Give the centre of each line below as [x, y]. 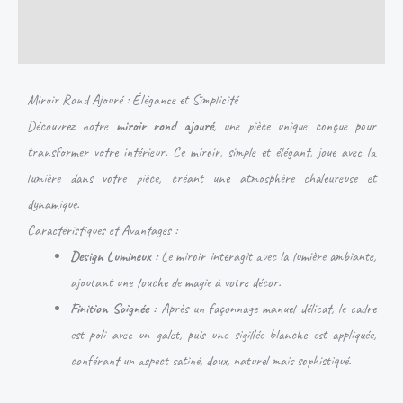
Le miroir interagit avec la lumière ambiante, [267, 256]
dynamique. [53, 204]
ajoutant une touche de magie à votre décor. [175, 282]
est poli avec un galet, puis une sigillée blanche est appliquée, [223, 334]
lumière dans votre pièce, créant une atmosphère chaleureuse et [201, 178]
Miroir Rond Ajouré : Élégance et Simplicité [132, 99]
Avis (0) [37, 43]
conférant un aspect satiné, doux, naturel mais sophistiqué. [210, 360]
